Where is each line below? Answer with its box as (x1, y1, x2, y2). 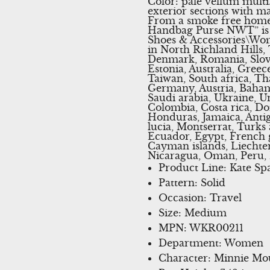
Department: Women (158, 236, 263, 249)
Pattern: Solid (158, 176, 225, 189)
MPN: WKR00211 (158, 221, 243, 234)
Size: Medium (158, 206, 227, 219)
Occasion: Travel (158, 191, 242, 204)
